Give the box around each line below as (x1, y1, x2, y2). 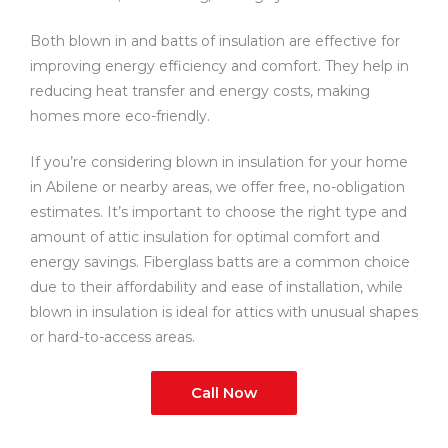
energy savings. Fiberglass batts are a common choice (30, 253, 410, 271)
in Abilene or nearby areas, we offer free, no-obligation (30, 178, 405, 196)
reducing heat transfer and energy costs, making (30, 82, 370, 100)
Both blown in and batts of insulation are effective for (30, 32, 400, 50)
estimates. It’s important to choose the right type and (30, 203, 407, 221)
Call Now (191, 384, 257, 402)
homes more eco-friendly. (30, 107, 210, 125)
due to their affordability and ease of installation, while (30, 278, 403, 296)
